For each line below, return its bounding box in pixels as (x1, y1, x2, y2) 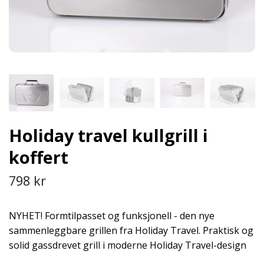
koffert (9, 145, 68, 169)
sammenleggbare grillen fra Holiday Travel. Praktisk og (9, 223, 253, 237)
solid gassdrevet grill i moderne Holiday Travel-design (9, 238, 246, 252)
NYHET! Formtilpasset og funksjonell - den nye (9, 209, 214, 222)
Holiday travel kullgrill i (9, 123, 208, 147)
